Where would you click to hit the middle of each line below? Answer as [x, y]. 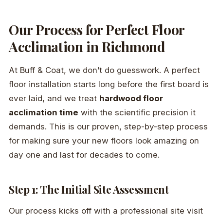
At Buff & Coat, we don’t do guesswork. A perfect [104, 70]
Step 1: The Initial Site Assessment [89, 190]
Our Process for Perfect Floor [97, 30]
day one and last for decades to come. [84, 155]
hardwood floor [131, 99]
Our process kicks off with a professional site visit [106, 211]
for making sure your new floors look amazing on [104, 141]
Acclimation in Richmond [87, 47]
